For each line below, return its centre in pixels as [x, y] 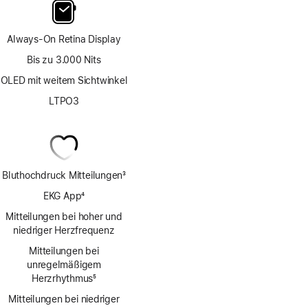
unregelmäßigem [64, 265]
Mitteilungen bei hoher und [64, 217]
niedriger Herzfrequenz [64, 231]
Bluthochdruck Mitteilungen [63, 176]
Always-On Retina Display [64, 40]
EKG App [62, 196]
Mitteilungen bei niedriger [64, 299]
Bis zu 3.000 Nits [64, 60]
